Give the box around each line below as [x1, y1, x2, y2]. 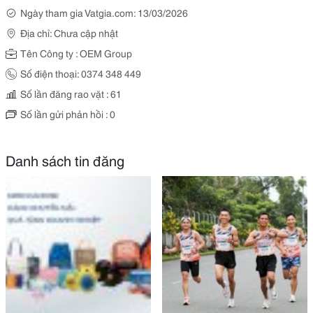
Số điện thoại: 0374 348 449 [20, 66, 141, 80]
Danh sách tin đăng [6, 150, 124, 170]
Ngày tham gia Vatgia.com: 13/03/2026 [20, 6, 188, 20]
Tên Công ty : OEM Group [20, 46, 132, 60]
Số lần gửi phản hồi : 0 [20, 107, 115, 121]
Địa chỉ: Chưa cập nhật [20, 26, 118, 40]
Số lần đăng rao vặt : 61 [20, 87, 122, 101]
